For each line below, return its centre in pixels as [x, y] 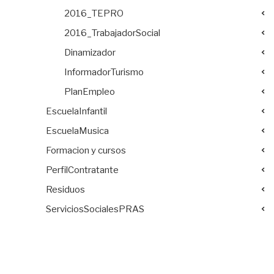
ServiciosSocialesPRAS [95, 209]
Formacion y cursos [86, 150]
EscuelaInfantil [76, 111]
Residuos [65, 189]
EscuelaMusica [77, 131]
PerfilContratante [82, 170]
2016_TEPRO [94, 13]
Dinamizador [90, 52]
